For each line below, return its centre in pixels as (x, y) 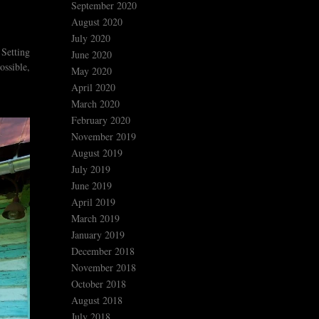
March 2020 (95, 104)
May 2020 (91, 71)
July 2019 (91, 169)
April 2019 (93, 202)
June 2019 (91, 186)
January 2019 (98, 235)
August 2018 (97, 300)
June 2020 (91, 55)
